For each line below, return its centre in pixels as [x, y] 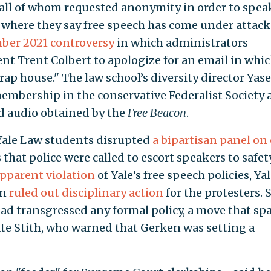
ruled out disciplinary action [86, 192]
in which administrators [181, 42]
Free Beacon [157, 113]
